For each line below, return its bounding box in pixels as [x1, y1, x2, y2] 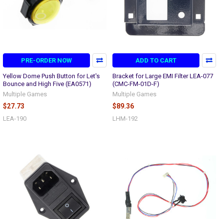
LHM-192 [112, 114, 138, 122]
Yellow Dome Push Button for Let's [3, 72, 100, 80]
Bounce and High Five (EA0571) [3, 80, 91, 88]
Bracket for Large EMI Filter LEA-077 [112, 72, 213, 80]
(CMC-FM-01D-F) [112, 80, 159, 88]
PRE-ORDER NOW [21, 56, 72, 64]
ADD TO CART [135, 56, 177, 64]
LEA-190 [3, 114, 26, 122]
